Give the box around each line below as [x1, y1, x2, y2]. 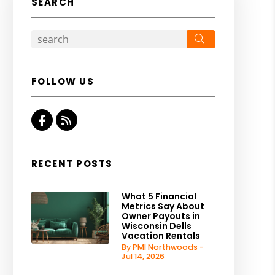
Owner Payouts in [121, 210, 200, 222]
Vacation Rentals [121, 230, 200, 242]
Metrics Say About [121, 200, 204, 212]
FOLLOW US [31, 75, 95, 88]
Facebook [44, 112, 99, 128]
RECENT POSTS [31, 157, 113, 170]
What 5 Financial [121, 190, 196, 203]
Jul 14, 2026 [121, 251, 165, 261]
